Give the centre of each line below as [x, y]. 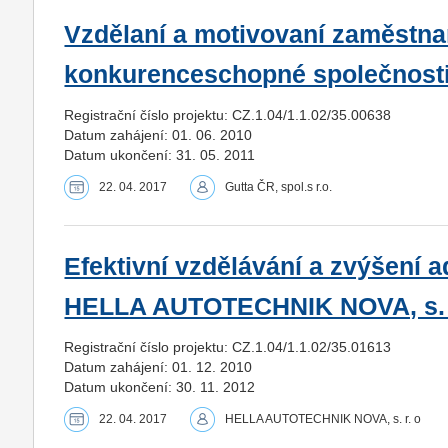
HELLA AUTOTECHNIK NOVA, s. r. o [323, 418]
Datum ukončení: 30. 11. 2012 [160, 386]
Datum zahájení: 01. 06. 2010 [158, 134]
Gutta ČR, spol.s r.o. [279, 186]
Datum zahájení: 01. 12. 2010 [158, 366]
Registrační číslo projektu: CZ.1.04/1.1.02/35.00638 [228, 114]
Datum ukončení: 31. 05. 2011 [160, 154]
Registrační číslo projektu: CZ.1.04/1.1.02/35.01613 [228, 346]
